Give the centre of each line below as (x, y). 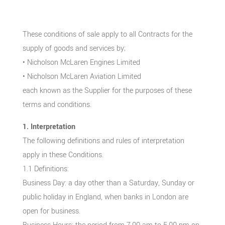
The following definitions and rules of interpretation (103, 141)
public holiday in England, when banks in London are (105, 197)
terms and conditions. (57, 104)
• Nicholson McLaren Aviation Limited (82, 76)
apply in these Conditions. (63, 155)
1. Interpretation (49, 127)
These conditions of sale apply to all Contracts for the (107, 34)
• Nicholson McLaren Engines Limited (81, 62)
